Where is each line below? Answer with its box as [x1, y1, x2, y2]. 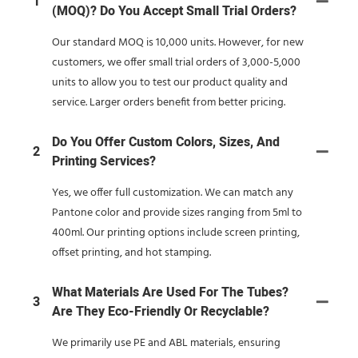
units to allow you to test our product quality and [52, 73, 288, 92]
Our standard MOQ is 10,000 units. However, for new [52, 33, 304, 52]
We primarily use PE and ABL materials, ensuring [52, 333, 280, 352]
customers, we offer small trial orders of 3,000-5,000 [52, 53, 300, 72]
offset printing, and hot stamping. [52, 243, 211, 262]
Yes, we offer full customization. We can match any [52, 183, 293, 202]
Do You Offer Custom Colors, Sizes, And [52, 132, 280, 152]
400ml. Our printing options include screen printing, [52, 223, 300, 242]
